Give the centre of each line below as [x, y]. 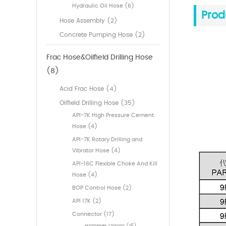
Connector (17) [93, 214]
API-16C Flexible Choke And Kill [115, 164]
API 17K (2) [87, 201]
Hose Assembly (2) [89, 21]
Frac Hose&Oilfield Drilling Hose [100, 58]
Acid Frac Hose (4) [88, 89]
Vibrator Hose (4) [96, 151]
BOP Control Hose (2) [102, 188]
